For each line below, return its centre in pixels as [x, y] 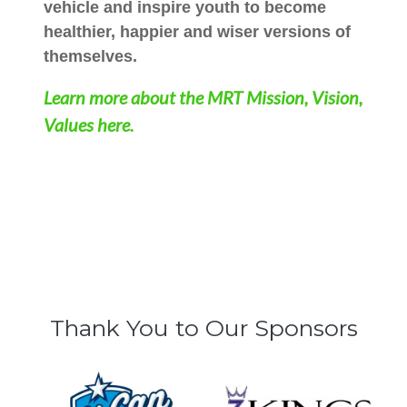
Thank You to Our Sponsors [203, 328]
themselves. [93, 57]
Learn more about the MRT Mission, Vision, [203, 98]
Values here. [90, 125]
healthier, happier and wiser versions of [197, 32]
